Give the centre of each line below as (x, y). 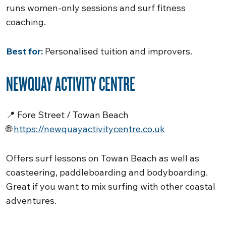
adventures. (31, 201)
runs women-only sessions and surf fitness (96, 8)
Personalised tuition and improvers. (118, 51)
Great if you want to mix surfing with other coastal (111, 186)
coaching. (26, 22)
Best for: (24, 51)
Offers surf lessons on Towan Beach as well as (103, 158)
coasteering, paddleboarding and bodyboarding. (107, 172)
